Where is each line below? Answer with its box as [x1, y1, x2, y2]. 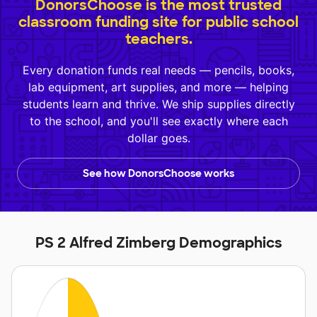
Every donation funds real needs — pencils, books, [23, 62, 294, 77]
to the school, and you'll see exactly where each [29, 113, 288, 128]
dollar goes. [127, 130, 190, 145]
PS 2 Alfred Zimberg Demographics [35, 233, 282, 252]
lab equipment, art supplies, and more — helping [28, 79, 289, 94]
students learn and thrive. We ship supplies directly [22, 96, 295, 111]
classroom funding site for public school [18, 12, 299, 31]
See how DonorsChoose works [83, 166, 234, 180]
